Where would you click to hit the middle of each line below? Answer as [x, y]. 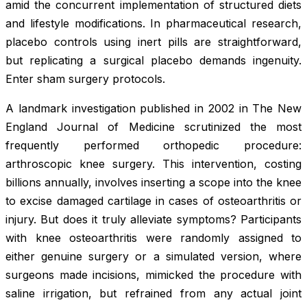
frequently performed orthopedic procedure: [153, 145]
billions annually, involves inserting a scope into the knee [153, 182]
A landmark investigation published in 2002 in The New [153, 108]
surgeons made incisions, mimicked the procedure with [153, 274]
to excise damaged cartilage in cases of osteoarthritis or [153, 200]
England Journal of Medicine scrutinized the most [153, 126]
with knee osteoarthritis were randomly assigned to [153, 237]
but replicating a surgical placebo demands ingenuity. [153, 60]
